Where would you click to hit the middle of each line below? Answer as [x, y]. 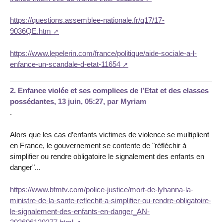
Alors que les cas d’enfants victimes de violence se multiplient [110, 135]
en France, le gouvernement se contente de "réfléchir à [98, 146]
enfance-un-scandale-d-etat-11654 [65, 64]
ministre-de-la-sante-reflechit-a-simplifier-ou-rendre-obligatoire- [111, 201]
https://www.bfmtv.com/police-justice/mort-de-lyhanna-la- [102, 190]
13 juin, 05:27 [81, 102]
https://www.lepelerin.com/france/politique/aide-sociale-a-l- [103, 54]
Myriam [133, 102]
